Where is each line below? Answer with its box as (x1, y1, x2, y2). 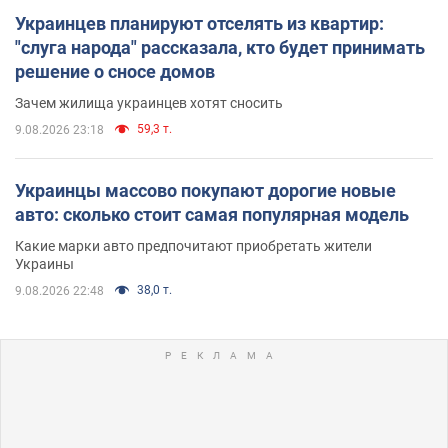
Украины (15, 255, 74, 272)
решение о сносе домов (15, 60, 215, 82)
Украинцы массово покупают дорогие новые (15, 179, 396, 201)
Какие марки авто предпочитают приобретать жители (15, 237, 372, 254)
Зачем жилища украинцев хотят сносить (15, 94, 283, 111)
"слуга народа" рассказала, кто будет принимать (15, 36, 425, 58)
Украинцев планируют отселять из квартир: (15, 12, 384, 34)
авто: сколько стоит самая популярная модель (15, 203, 409, 225)
